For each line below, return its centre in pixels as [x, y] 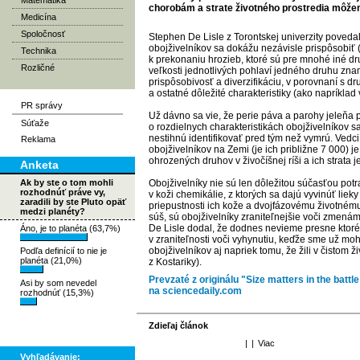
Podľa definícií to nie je [63, 251]
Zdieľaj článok [178, 325]
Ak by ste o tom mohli [67, 182]
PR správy [42, 105]
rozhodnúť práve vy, [63, 192]
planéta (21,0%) [51, 260]
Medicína [39, 17]
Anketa [39, 165]
